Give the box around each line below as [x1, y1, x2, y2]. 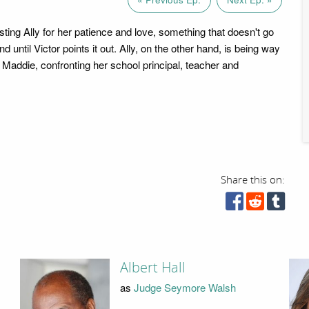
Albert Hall [119, 259, 186, 277]
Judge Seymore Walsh [133, 279, 236, 295]
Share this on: [221, 173, 286, 186]
